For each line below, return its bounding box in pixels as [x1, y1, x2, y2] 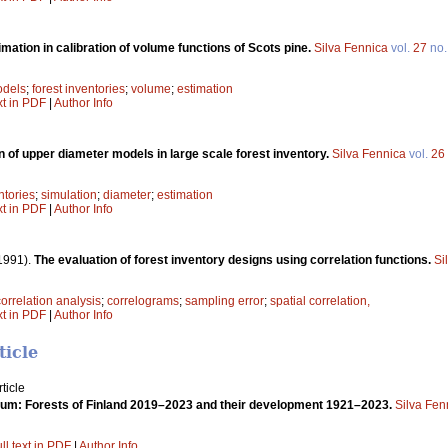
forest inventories [32, 81, 125, 96]
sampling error [185, 293, 264, 308]
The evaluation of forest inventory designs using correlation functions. [34, 252, 434, 267]
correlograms [107, 293, 179, 308]
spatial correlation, [270, 293, 370, 308]
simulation [41, 187, 97, 202]
